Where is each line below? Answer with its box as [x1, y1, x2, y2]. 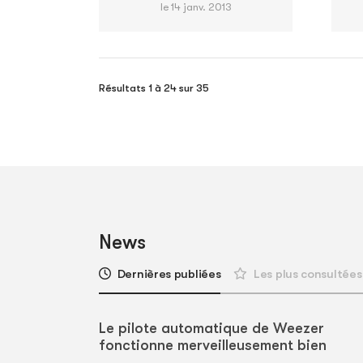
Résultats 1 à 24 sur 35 [99, 82, 209, 95]
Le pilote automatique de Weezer [99, 320, 324, 337]
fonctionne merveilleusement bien [99, 337, 327, 354]
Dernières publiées [117, 267, 221, 282]
